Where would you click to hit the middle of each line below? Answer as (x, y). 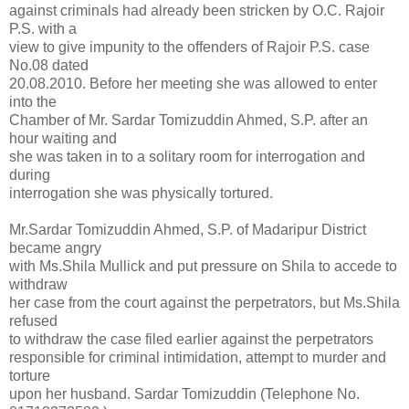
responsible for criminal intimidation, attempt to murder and (198, 358)
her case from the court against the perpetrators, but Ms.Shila (204, 303)
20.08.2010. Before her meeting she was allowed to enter (193, 84)
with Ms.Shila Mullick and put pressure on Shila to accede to (203, 267)
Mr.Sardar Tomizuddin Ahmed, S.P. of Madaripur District (188, 230)
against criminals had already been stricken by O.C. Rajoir (197, 11)
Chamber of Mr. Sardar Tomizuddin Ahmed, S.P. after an (189, 121)
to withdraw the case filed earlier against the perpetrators (191, 340)
